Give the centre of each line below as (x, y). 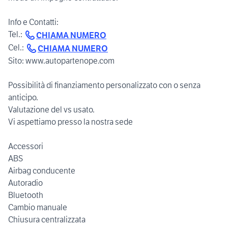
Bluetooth (26, 195)
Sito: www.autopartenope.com (61, 60)
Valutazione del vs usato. (51, 109)
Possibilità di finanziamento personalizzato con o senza (104, 85)
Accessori (26, 146)
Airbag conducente (42, 170)
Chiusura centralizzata (47, 219)
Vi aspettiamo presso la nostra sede (70, 121)
